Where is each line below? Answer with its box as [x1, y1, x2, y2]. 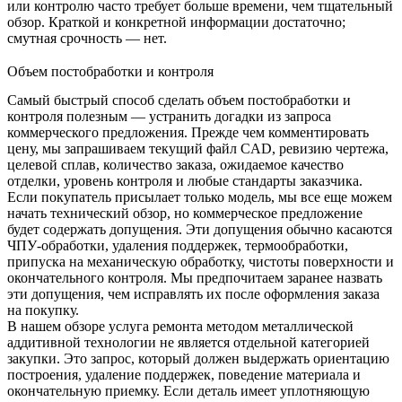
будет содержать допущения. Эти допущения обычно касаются [7, 222, 392, 238]
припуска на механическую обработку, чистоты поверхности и [7, 254, 394, 270]
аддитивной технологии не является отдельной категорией [7, 335, 370, 351]
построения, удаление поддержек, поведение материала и [7, 367, 361, 383]
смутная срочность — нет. [7, 31, 167, 47]
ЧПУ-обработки [7, 238, 105, 254]
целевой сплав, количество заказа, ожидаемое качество [7, 157, 344, 173]
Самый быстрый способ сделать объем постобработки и [7, 92, 351, 109]
